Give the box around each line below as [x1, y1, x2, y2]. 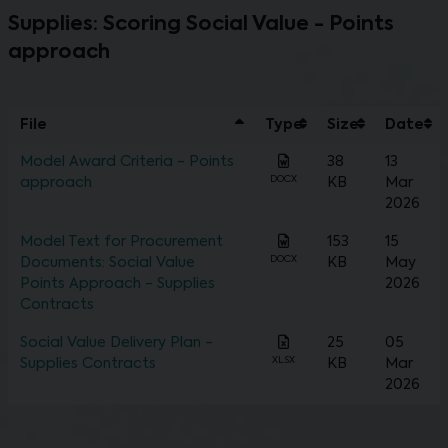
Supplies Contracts [20, 357, 156, 372]
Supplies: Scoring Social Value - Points [8, 15, 394, 36]
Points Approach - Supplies [20, 277, 215, 292]
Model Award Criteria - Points [20, 155, 234, 170]
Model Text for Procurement [20, 235, 223, 250]
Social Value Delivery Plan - [20, 336, 213, 351]
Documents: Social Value [20, 256, 195, 271]
